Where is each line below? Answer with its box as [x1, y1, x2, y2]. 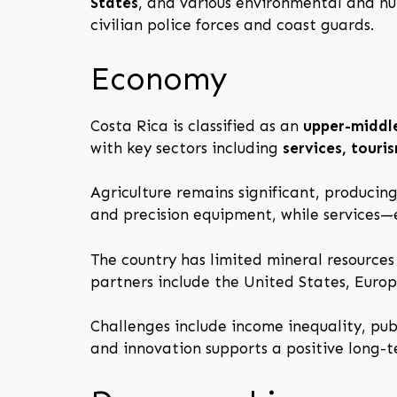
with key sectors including [90, 138, 283, 157]
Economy [90, 59, 228, 97]
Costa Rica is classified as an [90, 116, 303, 135]
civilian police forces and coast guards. [90, 16, 374, 35]
